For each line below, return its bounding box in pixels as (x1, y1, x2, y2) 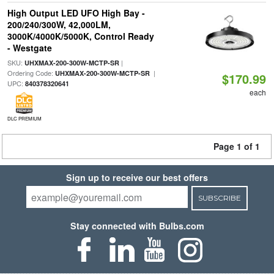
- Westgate (7, 42, 52, 54)
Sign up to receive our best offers (66, 171, 208, 183)
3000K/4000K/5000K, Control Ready (7, 30, 154, 42)
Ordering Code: (7, 68, 55, 78)
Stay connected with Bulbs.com (70, 220, 204, 232)
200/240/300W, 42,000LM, (7, 18, 111, 31)
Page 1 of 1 (213, 140, 260, 152)
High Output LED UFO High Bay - (7, 7, 145, 19)
